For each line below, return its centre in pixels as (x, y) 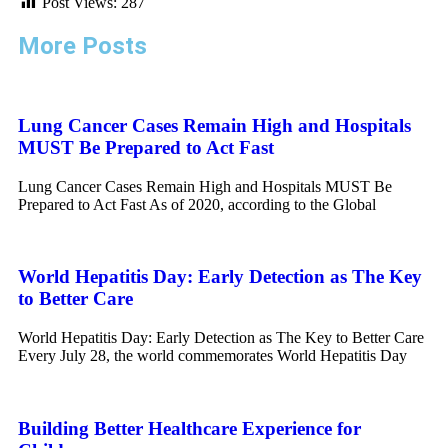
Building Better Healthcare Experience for (189, 428)
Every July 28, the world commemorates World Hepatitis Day (212, 356)
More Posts (82, 46)
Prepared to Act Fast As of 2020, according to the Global (197, 204)
